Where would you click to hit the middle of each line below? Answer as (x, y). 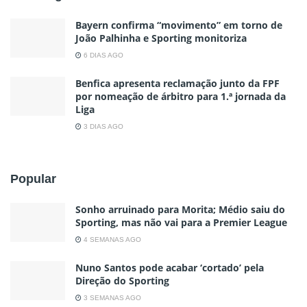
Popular (33, 179)
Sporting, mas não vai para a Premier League (181, 222)
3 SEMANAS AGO (111, 297)
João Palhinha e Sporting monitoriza (161, 38)
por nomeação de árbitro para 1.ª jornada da (181, 96)
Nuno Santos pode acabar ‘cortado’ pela (170, 267)
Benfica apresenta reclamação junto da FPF (177, 83)
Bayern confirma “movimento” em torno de (179, 25)
